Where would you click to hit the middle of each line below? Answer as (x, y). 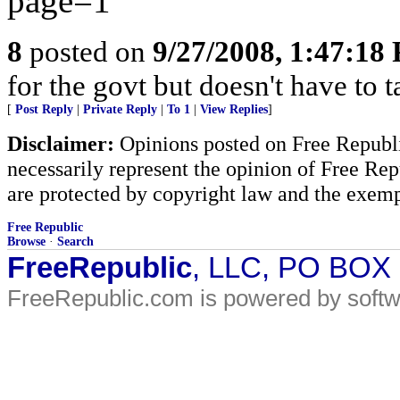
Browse (26, 242)
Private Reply (120, 109)
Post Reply (44, 109)
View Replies (234, 109)
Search (75, 242)
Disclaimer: (61, 143)
